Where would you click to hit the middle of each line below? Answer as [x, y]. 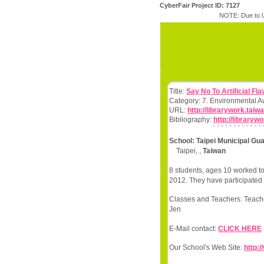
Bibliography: [191, 120]
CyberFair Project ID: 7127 [200, 5]
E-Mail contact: [194, 228]
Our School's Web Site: [207, 248]
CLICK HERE [240, 228]
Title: [178, 91]
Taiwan [214, 151]
